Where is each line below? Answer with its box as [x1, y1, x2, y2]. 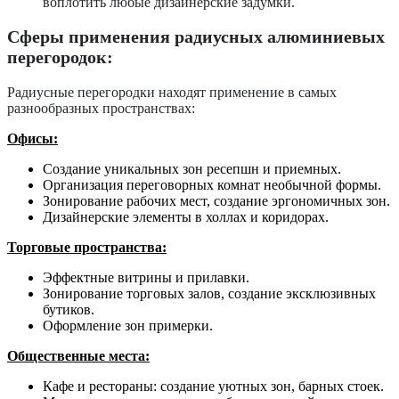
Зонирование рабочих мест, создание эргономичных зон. [43, 192, 390, 208]
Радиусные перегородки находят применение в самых [7, 84, 337, 100]
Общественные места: [7, 347, 150, 363]
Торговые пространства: [7, 239, 167, 255]
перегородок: [7, 47, 113, 68]
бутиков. [43, 301, 94, 317]
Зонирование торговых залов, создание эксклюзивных [43, 285, 376, 301]
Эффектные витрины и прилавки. [43, 269, 249, 285]
